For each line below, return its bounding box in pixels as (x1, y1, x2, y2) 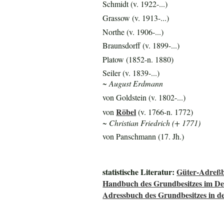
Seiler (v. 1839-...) (102, 67, 160, 78)
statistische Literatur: (102, 166, 177, 178)
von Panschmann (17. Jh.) (102, 131, 184, 142)
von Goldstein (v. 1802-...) (102, 92, 186, 103)
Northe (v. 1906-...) (102, 26, 164, 37)
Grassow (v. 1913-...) (102, 12, 169, 23)
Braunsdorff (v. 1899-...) (102, 40, 180, 51)
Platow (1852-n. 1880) (102, 53, 174, 64)
